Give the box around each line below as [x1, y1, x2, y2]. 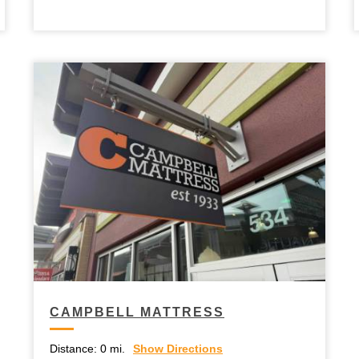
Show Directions [133, 341, 223, 355]
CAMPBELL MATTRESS [50, 305, 224, 319]
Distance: [50, 341, 97, 355]
